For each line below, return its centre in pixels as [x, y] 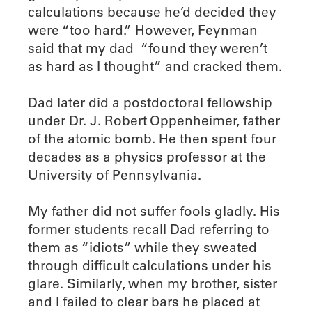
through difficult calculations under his [150, 265]
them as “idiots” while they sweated [142, 247]
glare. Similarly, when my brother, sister [153, 283]
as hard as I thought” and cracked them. [155, 66]
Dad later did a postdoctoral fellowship [150, 102]
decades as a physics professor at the [147, 156]
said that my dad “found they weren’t [148, 48]
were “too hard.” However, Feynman [143, 30]
